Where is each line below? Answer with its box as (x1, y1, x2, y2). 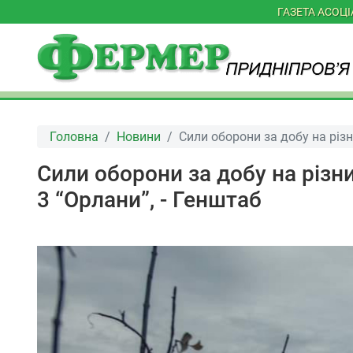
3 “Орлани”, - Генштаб (37, 187, 262, 214)
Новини (117, 128, 161, 144)
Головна (50, 128, 98, 144)
